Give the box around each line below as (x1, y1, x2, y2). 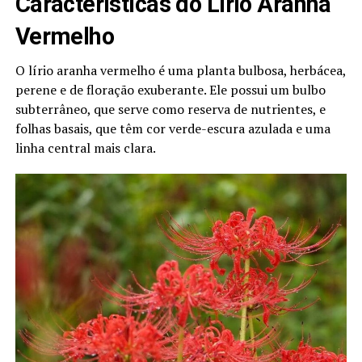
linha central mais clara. (15, 138, 156, 157)
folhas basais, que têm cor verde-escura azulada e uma (15, 119, 330, 137)
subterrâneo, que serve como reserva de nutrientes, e (15, 99, 326, 118)
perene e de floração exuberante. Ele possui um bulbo (15, 80, 326, 99)
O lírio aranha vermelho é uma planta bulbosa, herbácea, (15, 61, 346, 79)
